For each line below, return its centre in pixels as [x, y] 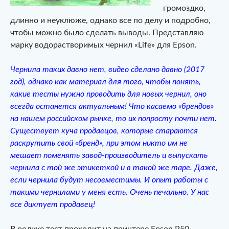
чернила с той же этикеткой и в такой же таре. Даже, [114, 167]
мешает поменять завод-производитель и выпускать [109, 155]
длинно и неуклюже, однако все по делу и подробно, [110, 20]
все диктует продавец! [53, 204]
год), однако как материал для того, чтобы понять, [106, 82]
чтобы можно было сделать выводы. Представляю [107, 32]
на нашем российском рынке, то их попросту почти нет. [113, 118]
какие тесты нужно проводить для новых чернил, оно [108, 94]
